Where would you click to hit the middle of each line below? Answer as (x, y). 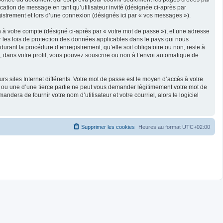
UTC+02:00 (196, 127)
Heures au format (160, 127)
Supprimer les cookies (108, 127)
